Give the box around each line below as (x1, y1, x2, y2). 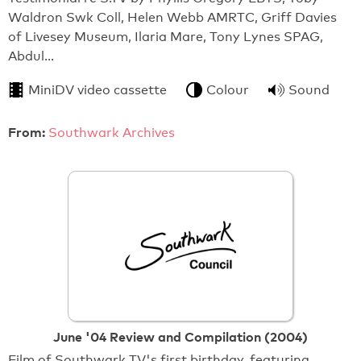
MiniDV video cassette (28, 81, 167, 98)
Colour (206, 81, 249, 98)
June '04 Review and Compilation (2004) (53, 328, 308, 345)
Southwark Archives (48, 124, 175, 140)
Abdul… (8, 48, 54, 64)
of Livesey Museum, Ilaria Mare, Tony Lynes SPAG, (8, 28, 323, 44)
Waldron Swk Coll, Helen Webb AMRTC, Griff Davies (8, 9, 337, 25)
